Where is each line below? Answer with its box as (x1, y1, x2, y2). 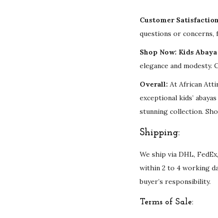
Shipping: (140, 128, 180, 138)
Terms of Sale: (140, 198, 193, 207)
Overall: (140, 80, 168, 89)
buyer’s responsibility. (140, 177, 211, 186)
